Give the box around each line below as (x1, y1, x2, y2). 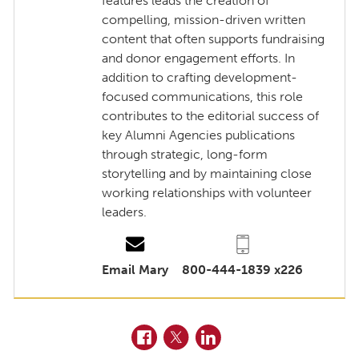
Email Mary (102, 261, 169, 277)
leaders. (102, 204, 147, 220)
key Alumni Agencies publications (102, 127, 296, 143)
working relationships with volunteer (102, 184, 313, 200)
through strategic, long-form (102, 146, 268, 162)
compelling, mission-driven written (102, 11, 306, 27)
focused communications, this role (102, 88, 304, 104)
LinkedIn (195, 325, 248, 341)
